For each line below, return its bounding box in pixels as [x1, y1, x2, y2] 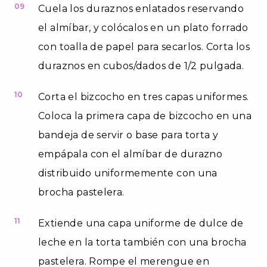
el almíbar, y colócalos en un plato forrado [38, 21, 249, 33]
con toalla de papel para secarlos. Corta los [38, 41, 250, 52]
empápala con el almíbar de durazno [38, 148, 223, 160]
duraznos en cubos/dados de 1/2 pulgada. [38, 60, 244, 72]
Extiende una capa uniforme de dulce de [38, 217, 244, 229]
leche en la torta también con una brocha [38, 236, 247, 248]
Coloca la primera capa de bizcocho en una [38, 110, 252, 122]
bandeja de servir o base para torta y [38, 129, 219, 141]
